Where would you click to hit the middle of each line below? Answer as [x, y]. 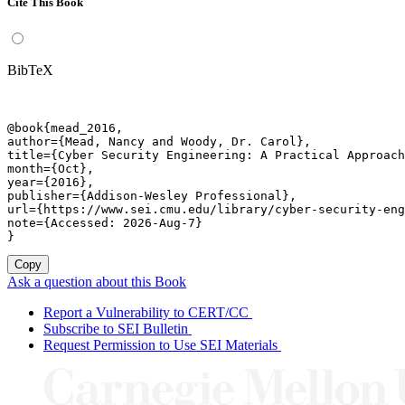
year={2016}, [51, 182]
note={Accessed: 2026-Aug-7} [105, 222]
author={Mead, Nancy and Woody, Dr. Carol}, [159, 141]
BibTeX [30, 70]
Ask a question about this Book [97, 281]
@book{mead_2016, [65, 127]
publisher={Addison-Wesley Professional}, [152, 195]
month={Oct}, [51, 168]
